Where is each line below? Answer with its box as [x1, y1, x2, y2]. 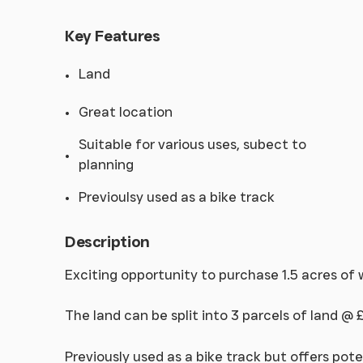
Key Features [65, 26, 160, 45]
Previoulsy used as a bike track [79, 188, 275, 205]
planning [79, 156, 134, 173]
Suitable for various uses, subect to [79, 135, 306, 152]
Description [65, 232, 150, 251]
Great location [79, 103, 173, 120]
